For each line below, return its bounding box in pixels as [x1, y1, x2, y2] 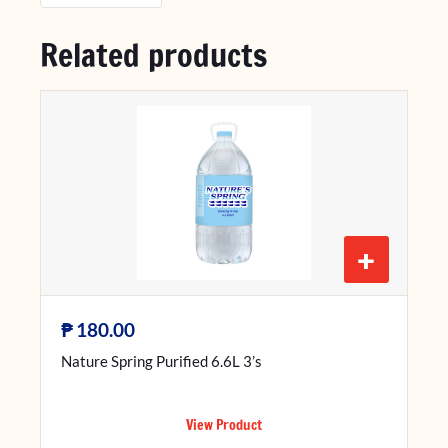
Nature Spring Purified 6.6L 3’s [61, 351, 262, 370]
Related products [40, 32, 267, 79]
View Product [186, 415, 262, 436]
